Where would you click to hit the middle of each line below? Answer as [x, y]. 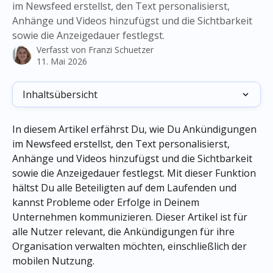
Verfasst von [62, 50]
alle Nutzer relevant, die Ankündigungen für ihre [125, 232]
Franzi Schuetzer [121, 50]
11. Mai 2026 [62, 61]
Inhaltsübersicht [60, 94]
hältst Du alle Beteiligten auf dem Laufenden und [126, 188]
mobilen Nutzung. [53, 261]
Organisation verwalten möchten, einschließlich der [131, 246]
